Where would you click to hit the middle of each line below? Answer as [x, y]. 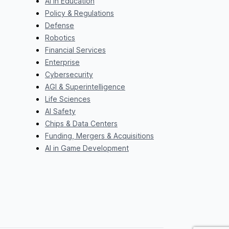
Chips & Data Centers [81, 124]
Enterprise [62, 62]
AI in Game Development [87, 148]
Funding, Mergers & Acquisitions [99, 136]
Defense [59, 26]
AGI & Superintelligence [85, 87]
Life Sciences [67, 99]
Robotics [60, 38]
